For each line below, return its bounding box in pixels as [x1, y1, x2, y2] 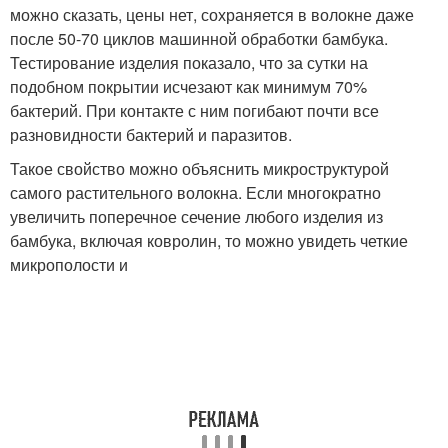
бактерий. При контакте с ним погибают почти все [10, 99, 379, 122]
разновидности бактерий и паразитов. [10, 123, 292, 146]
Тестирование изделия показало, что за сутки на [10, 51, 368, 74]
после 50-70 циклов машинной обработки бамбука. [10, 27, 388, 50]
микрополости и [10, 253, 128, 276]
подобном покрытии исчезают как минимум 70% [10, 75, 367, 98]
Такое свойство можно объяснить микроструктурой [10, 157, 389, 180]
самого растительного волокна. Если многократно [10, 181, 381, 204]
